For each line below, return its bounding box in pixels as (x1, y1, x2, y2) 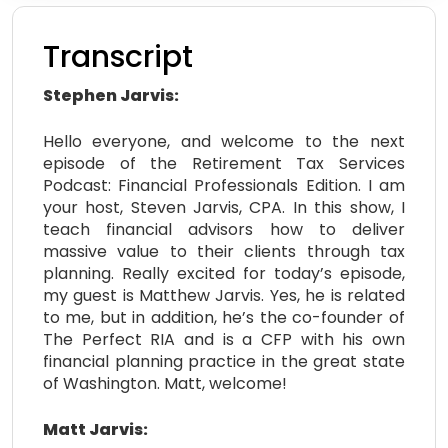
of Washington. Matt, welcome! (43, 371, 287, 395)
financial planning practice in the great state (43, 349, 405, 373)
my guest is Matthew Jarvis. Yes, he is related (43, 283, 405, 307)
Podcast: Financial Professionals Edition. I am (43, 173, 405, 197)
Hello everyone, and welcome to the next (43, 129, 405, 153)
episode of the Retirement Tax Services (43, 151, 405, 175)
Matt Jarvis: (43, 417, 148, 441)
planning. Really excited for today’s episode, (43, 261, 405, 285)
